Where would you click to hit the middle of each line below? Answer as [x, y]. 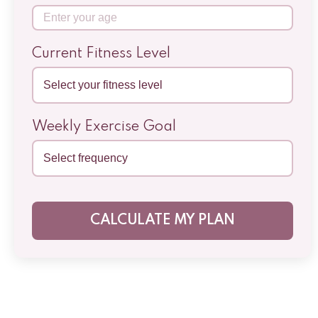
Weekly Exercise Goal [104, 127]
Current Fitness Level [101, 54]
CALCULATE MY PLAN [163, 221]
